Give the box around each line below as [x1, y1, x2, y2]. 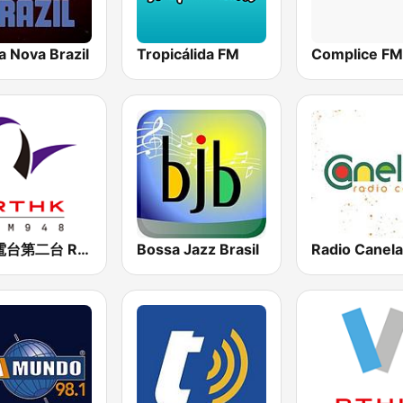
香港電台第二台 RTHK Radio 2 [77, 239, 89, 258]
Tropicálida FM [137, 44, 240, 63]
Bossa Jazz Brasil [137, 239, 260, 258]
